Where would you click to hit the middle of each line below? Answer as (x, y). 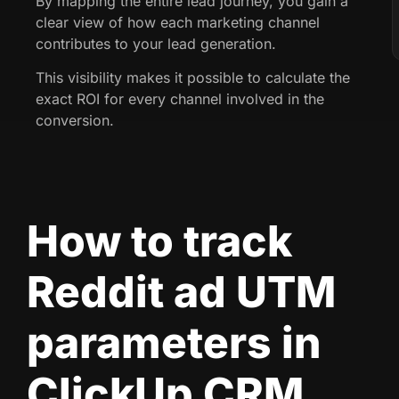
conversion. (75, 121)
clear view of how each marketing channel (178, 22)
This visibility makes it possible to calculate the (193, 78)
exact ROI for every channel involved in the (180, 99)
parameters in (174, 342)
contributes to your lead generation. (156, 43)
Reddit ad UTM (181, 291)
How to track (159, 240)
